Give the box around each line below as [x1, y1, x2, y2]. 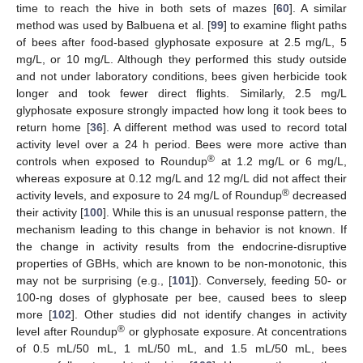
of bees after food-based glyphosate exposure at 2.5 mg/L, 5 [16, 35, 347, 49]
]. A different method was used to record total [102, 120, 348, 134]
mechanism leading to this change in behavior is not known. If [16, 222, 347, 236]
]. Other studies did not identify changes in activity [71, 307, 348, 321]
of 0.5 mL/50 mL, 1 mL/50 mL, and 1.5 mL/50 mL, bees [16, 341, 347, 355]
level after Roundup [16, 324, 118, 338]
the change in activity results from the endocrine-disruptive [16, 239, 347, 253]
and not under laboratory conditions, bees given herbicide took [16, 69, 347, 83]
